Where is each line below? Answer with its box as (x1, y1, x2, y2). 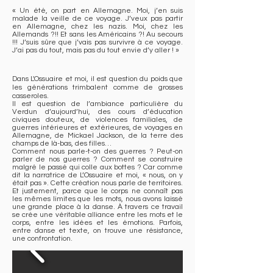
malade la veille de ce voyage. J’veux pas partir (12, 15, 183, 23)
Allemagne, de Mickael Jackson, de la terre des (12, 132, 183, 140)
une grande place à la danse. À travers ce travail (12, 203, 183, 211)
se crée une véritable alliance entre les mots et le (12, 211, 183, 219)
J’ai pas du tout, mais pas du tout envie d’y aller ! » (12, 46, 179, 54)
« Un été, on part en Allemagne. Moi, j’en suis (12, 7, 183, 15)
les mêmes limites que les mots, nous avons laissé (12, 195, 183, 203)
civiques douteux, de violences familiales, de (12, 116, 183, 124)
